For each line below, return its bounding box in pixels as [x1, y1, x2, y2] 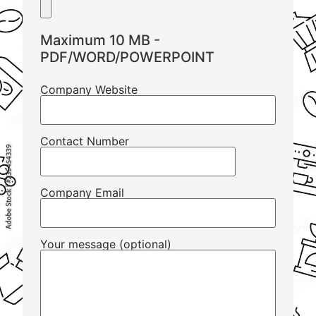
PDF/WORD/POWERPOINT [40, 48, 215, 66]
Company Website [40, 82, 138, 97]
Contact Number [40, 133, 130, 148]
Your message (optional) [40, 236, 172, 251]
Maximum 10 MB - [40, 31, 161, 49]
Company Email [40, 185, 125, 200]
